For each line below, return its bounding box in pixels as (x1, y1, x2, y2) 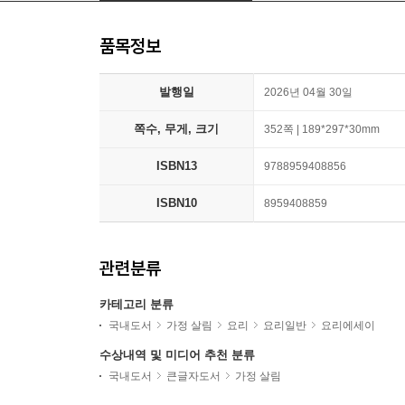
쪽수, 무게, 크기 (134, 122, 219, 136)
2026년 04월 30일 (264, 86, 353, 99)
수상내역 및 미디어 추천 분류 (99, 348, 255, 362)
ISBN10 (155, 196, 197, 210)
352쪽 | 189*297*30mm (264, 123, 380, 136)
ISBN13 (155, 159, 197, 173)
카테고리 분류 (99, 297, 174, 311)
